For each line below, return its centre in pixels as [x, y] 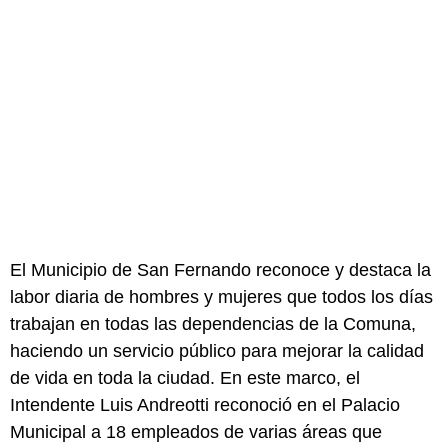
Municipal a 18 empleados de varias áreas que [196, 432]
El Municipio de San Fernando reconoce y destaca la [220, 270]
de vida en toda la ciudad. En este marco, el [185, 378]
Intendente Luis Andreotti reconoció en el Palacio [205, 405]
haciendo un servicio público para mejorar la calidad [217, 351]
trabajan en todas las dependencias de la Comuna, [213, 324]
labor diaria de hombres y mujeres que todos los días [221, 297]
